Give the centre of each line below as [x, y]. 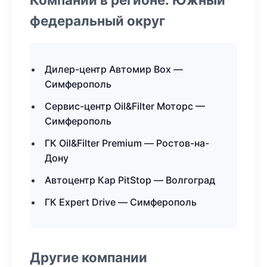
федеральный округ [97, 21]
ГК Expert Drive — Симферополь [121, 202]
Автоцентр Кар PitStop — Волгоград [130, 180]
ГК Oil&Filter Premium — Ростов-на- [127, 143]
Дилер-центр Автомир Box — [114, 69]
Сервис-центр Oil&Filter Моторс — [125, 106]
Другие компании [89, 257]
